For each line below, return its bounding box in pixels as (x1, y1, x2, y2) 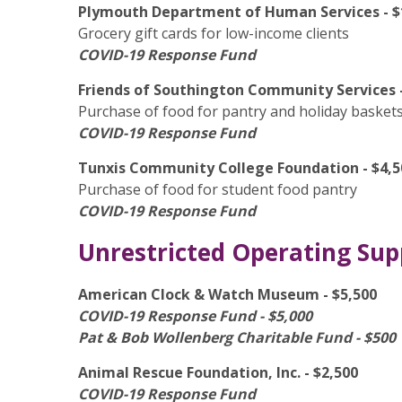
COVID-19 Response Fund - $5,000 (78, 306, 312, 326)
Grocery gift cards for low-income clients (78, 23, 349, 43)
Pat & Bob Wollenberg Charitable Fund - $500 (78, 328, 396, 347)
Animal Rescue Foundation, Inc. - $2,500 (78, 363, 358, 382)
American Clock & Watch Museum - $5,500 (78, 284, 377, 304)
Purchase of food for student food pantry (78, 179, 357, 199)
